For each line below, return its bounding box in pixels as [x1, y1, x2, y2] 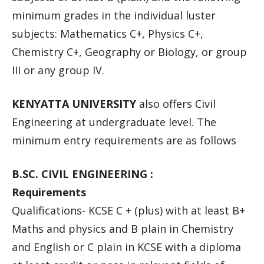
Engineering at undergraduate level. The [12, 115, 216, 129]
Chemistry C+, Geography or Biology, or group [12, 45, 247, 59]
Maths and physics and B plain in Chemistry [12, 222, 233, 236]
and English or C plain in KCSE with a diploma [12, 240, 241, 254]
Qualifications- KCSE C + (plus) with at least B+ [12, 203, 245, 217]
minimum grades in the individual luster [12, 8, 216, 22]
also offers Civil [136, 97, 216, 111]
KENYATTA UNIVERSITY [12, 97, 136, 111]
